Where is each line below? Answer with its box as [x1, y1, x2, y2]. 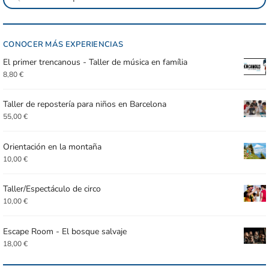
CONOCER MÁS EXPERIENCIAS [3, 39, 124, 50]
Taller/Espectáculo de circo [3, 183, 101, 195]
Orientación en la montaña [3, 141, 101, 153]
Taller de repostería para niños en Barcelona [3, 98, 166, 110]
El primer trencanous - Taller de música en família [3, 56, 187, 68]
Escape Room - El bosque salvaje [3, 225, 127, 237]
